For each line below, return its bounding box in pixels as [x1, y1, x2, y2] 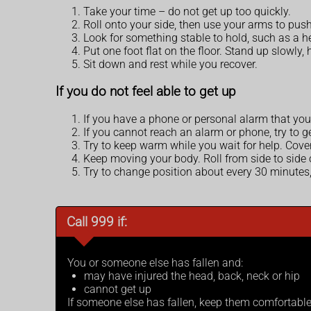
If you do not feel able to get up [56, 83, 236, 99]
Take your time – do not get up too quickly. [83, 5, 291, 19]
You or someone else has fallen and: [67, 255, 243, 269]
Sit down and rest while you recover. [83, 58, 258, 72]
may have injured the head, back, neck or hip [84, 269, 300, 283]
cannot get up [84, 282, 151, 296]
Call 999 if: [67, 213, 127, 230]
